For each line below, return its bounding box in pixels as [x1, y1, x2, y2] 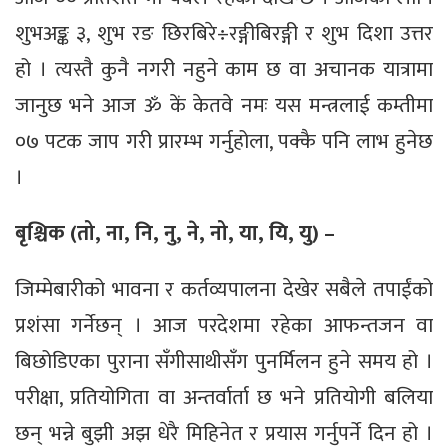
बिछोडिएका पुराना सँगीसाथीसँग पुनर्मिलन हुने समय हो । [15, 343, 433, 379]
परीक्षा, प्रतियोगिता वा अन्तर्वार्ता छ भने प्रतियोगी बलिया [15, 379, 433, 415]
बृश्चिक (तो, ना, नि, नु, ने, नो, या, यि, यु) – [15, 215, 335, 251]
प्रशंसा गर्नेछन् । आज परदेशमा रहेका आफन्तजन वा [15, 307, 433, 343]
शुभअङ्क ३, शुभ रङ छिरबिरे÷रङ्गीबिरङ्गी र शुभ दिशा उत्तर [15, 15, 433, 51]
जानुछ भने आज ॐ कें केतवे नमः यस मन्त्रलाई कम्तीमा [15, 87, 433, 123]
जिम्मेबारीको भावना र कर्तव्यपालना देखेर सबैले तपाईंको [15, 271, 433, 307]
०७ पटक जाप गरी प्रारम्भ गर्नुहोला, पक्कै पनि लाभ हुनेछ [15, 123, 433, 159]
